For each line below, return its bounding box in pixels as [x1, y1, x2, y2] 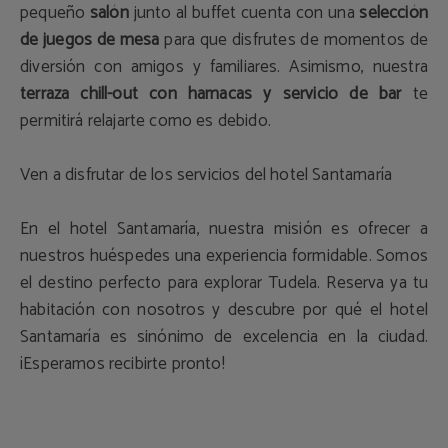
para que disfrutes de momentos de [159, 26, 429, 54]
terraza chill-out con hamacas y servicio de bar [20, 80, 402, 108]
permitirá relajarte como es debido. [20, 107, 271, 135]
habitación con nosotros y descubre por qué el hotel [20, 296, 428, 324]
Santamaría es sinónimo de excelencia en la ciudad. [20, 323, 428, 351]
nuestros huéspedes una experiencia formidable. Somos [20, 242, 428, 270]
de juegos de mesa [20, 26, 160, 54]
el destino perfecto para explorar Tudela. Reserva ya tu [20, 269, 428, 297]
